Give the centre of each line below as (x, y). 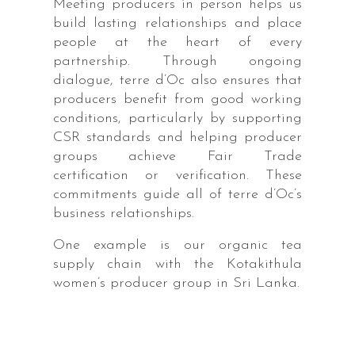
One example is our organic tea (177, 245)
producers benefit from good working (177, 99)
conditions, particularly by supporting (177, 118)
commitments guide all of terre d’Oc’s (177, 194)
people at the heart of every (177, 42)
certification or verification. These (177, 175)
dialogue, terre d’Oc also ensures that (177, 80)
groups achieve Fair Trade (177, 156)
